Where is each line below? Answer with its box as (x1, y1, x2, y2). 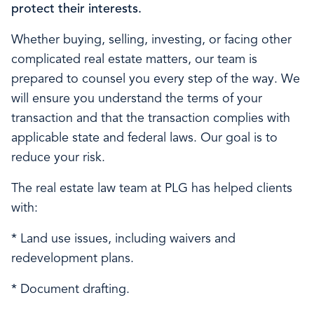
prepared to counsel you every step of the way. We (11, 73, 300, 86)
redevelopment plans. (11, 252, 134, 266)
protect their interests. (11, 3, 142, 16)
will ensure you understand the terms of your (11, 93, 262, 106)
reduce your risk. (11, 151, 105, 165)
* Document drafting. (11, 283, 130, 296)
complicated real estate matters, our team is (11, 53, 257, 67)
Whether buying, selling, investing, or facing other (11, 34, 292, 47)
